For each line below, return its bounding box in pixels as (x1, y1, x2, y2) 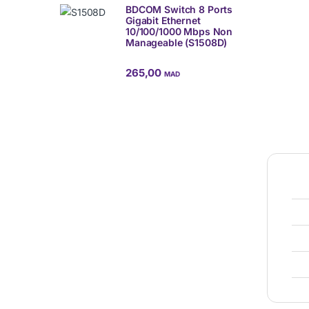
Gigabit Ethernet (126, 14, 201, 27)
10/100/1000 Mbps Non (126, 26, 233, 38)
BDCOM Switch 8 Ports (126, 3, 233, 16)
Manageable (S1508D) (126, 37, 228, 49)
